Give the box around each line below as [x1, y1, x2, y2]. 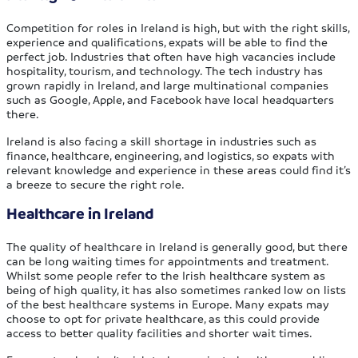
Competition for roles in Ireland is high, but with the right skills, [6, 20, 350, 35]
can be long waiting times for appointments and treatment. [6, 253, 329, 268]
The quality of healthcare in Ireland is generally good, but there [6, 239, 348, 254]
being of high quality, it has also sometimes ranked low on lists [6, 282, 347, 297]
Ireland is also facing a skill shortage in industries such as [6, 133, 317, 149]
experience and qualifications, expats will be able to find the [6, 34, 328, 50]
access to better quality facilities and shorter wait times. [6, 325, 313, 340]
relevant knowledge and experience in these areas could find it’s [6, 162, 352, 177]
